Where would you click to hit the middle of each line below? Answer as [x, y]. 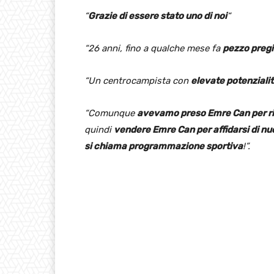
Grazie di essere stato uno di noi [157, 16]
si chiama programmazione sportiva [164, 146]
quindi [99, 129]
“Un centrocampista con [138, 80]
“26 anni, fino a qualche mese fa [154, 48]
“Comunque [111, 113]
